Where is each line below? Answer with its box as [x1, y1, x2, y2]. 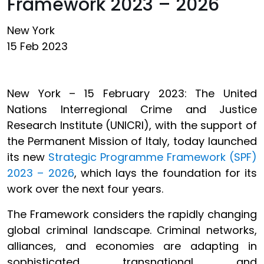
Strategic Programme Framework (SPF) [48, 150, 257, 164]
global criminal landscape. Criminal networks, [7, 223, 257, 237]
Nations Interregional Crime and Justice [7, 102, 257, 117]
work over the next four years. [7, 181, 163, 196]
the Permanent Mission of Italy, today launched [7, 134, 257, 148]
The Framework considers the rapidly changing [7, 207, 257, 222]
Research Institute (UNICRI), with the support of [7, 118, 257, 133]
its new [7, 150, 48, 164]
